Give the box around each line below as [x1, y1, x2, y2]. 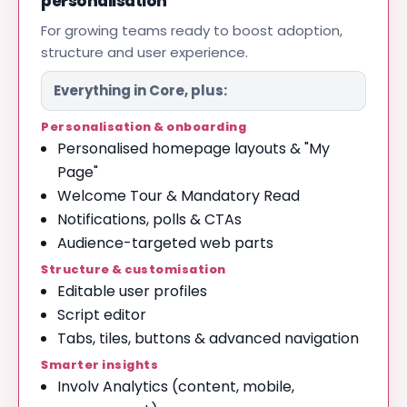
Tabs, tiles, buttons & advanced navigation [57, 328, 359, 349]
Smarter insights [41, 357, 159, 372]
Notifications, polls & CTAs [57, 209, 242, 230]
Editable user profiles [57, 281, 207, 302]
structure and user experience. [41, 43, 248, 62]
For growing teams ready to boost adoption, [41, 21, 342, 40]
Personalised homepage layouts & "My [57, 138, 330, 159]
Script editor [57, 304, 146, 325]
